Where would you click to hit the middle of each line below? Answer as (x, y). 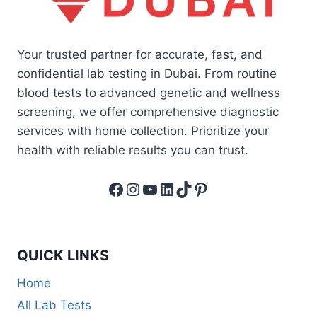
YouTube (175, 188)
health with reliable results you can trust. (133, 150)
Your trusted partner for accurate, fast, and (140, 54)
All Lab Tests (54, 305)
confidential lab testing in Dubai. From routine (147, 73)
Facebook (146, 188)
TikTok (201, 188)
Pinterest (228, 188)
